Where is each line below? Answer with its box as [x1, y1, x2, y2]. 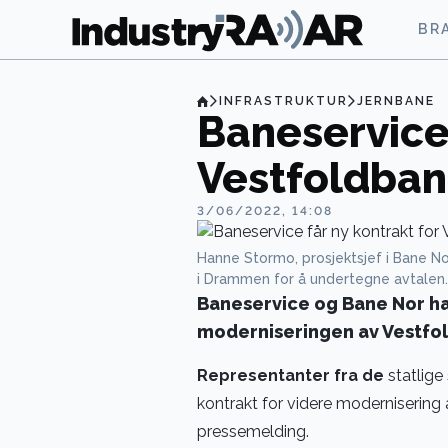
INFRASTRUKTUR [219, 94, 348, 108]
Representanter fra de [197, 366, 384, 385]
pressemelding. [197, 422, 309, 441]
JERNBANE [357, 94, 435, 108]
